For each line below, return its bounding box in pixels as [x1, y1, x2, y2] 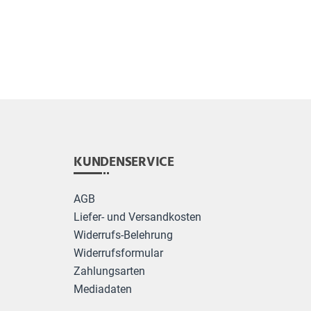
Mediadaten [74, 283, 132, 296]
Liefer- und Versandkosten [74, 211, 201, 224]
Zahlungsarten [74, 265, 145, 278]
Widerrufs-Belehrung [74, 229, 173, 242]
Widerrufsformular [74, 247, 163, 260]
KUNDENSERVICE [74, 152, 174, 174]
